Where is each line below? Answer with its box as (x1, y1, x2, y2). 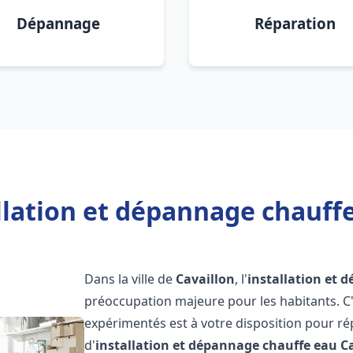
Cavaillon (176, 270, 236, 288)
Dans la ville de (84, 270, 176, 288)
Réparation (254, 13, 336, 33)
